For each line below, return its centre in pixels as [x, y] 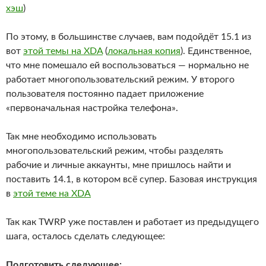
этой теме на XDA [52, 194]
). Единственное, [216, 51]
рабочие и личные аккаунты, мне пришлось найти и [118, 165]
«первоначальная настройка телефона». [92, 108]
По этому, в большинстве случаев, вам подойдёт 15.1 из [129, 37]
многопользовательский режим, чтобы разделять [115, 151]
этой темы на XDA [63, 51]
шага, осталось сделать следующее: [85, 236]
